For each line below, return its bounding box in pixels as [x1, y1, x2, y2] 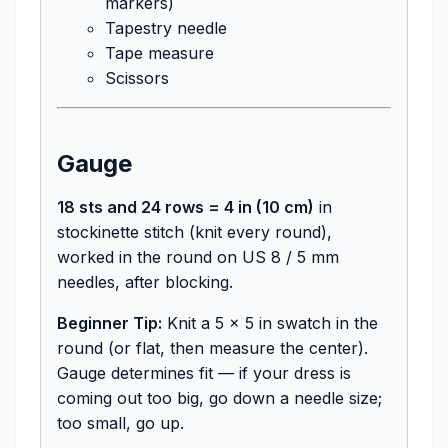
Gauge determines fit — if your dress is [57, 362, 351, 383]
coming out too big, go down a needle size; [57, 387, 382, 408]
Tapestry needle [105, 17, 227, 38]
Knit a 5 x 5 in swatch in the [162, 312, 378, 333]
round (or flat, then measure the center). [57, 337, 368, 358]
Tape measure [105, 42, 214, 63]
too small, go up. [57, 412, 184, 433]
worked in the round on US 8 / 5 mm [57, 246, 339, 267]
